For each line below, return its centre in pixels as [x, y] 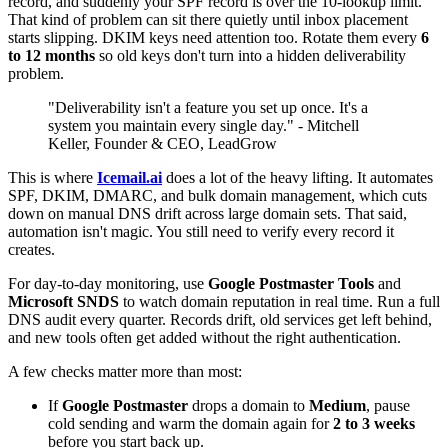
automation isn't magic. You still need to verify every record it [201, 231]
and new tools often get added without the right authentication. [204, 337]
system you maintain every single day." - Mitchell [203, 125]
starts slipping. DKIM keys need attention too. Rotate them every [214, 37]
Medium [337, 405]
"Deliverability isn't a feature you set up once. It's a [208, 107]
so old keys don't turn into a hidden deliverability [250, 55]
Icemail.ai [129, 177]
